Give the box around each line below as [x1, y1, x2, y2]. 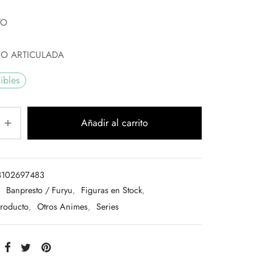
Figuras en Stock [81, 184, 142, 197]
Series [96, 200, 119, 213]
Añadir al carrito [81, 116, 148, 130]
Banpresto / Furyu [6, 184, 73, 197]
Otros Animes [37, 200, 88, 213]
